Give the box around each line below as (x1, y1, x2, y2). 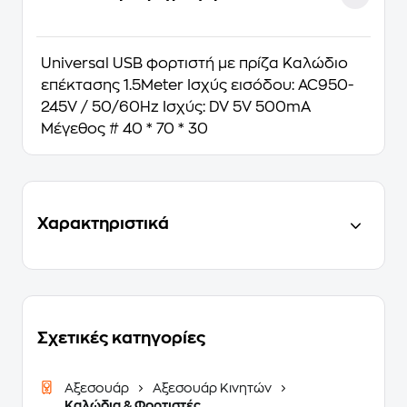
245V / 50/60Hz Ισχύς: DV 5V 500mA (41, 100, 311, 114)
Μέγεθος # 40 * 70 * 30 (41, 122, 208, 136)
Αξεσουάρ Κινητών (150, 382, 274, 394)
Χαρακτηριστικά (37, 215, 169, 232)
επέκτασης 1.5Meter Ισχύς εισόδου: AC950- (41, 78, 354, 93)
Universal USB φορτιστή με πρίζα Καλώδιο (41, 56, 348, 71)
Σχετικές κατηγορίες (37, 330, 205, 346)
